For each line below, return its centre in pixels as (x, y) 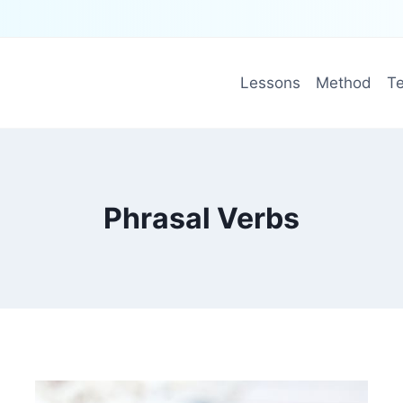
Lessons (270, 82)
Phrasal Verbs (201, 218)
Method (343, 82)
